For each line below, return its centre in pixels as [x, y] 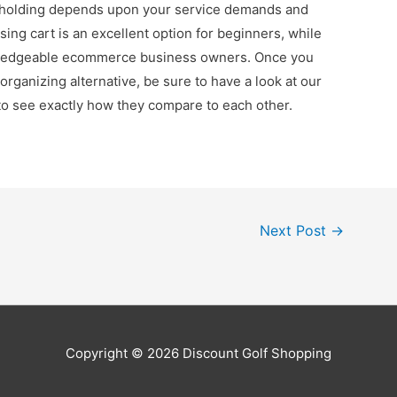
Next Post [296, 231]
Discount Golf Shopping [257, 353]
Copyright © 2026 [124, 353]
